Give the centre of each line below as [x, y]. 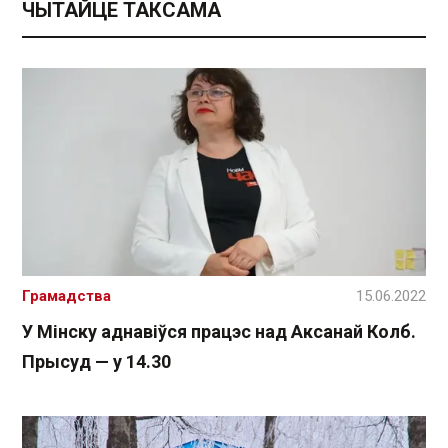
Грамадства [66, 296]
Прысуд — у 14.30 [96, 362]
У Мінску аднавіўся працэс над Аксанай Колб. [219, 332]
